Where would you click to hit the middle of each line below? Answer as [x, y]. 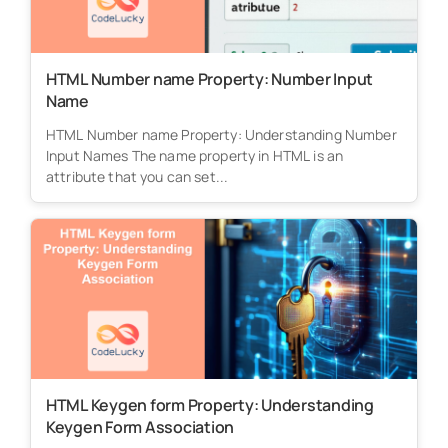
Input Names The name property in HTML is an [194, 155]
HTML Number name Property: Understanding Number [221, 134]
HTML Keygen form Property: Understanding [209, 404]
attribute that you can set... [137, 176]
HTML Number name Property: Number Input [209, 78]
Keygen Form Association [140, 426]
